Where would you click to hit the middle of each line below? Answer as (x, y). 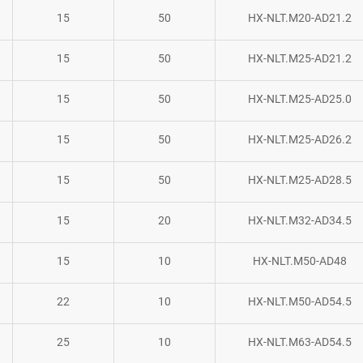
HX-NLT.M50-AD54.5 (299, 301)
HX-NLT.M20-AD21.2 (299, 17)
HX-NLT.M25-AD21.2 (299, 58)
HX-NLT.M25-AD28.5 (299, 179)
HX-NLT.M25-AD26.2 (299, 139)
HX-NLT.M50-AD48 (299, 261)
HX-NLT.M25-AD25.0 (299, 98)
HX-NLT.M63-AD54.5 (299, 342)
